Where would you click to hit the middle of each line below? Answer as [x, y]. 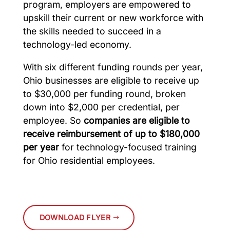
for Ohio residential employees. [89, 160]
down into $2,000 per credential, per [101, 107]
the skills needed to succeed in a [92, 31]
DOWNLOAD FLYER [75, 217]
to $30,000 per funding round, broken [104, 93]
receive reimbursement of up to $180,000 [111, 133]
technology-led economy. [77, 44]
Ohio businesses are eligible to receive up [111, 80]
